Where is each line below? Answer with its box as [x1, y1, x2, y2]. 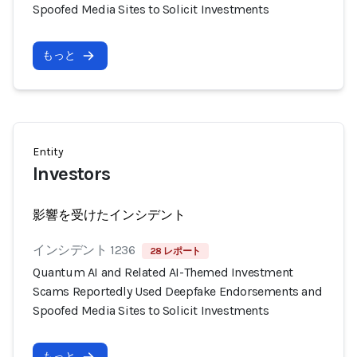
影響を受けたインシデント [33, 207, 186, 222]
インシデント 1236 [33, 242, 135, 257]
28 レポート [149, 245, 201, 257]
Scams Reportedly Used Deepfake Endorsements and [33, 284, 323, 299]
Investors [33, 163, 111, 185]
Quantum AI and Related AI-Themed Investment [33, 265, 293, 280]
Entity [33, 145, 64, 159]
